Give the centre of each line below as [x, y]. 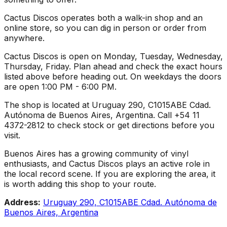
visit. [12, 135]
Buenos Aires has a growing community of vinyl [96, 153]
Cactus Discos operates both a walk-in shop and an [103, 17]
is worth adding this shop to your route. [80, 184]
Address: [22, 202]
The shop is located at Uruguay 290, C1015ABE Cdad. [107, 105]
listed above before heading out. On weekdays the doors [113, 76]
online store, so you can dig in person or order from [105, 28]
